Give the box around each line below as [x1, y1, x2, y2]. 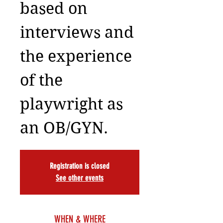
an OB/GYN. [20, 118, 108, 137]
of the [20, 70, 63, 90]
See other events [56, 173, 104, 183]
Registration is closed [50, 161, 110, 171]
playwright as [20, 94, 123, 113]
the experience [20, 46, 132, 66]
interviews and [20, 22, 134, 42]
